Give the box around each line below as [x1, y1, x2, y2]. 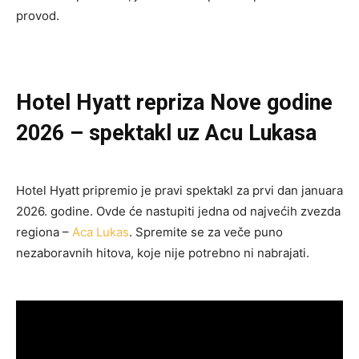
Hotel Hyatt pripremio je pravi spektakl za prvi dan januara [16, 182, 343, 198]
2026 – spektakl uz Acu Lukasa [16, 119, 317, 146]
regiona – [16, 224, 72, 240]
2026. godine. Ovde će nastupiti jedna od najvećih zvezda [16, 203, 341, 219]
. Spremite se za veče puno [129, 224, 283, 240]
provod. [16, 7, 59, 23]
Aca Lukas [72, 224, 129, 240]
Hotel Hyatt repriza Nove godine [16, 89, 333, 115]
